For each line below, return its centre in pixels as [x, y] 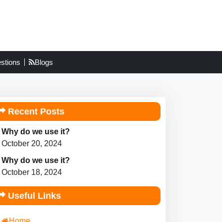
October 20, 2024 [31, 144]
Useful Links [33, 196]
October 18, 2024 [31, 172]
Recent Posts [35, 112]
